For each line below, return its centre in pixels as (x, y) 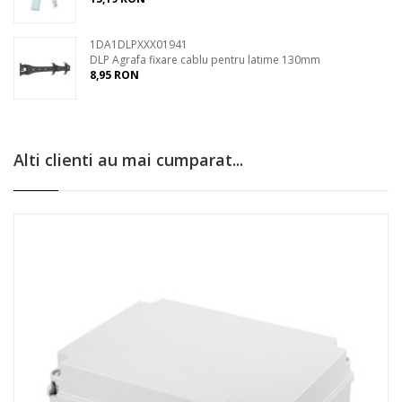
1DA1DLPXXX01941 (139, 44)
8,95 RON (114, 75)
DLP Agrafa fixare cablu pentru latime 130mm (205, 60)
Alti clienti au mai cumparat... (128, 160)
